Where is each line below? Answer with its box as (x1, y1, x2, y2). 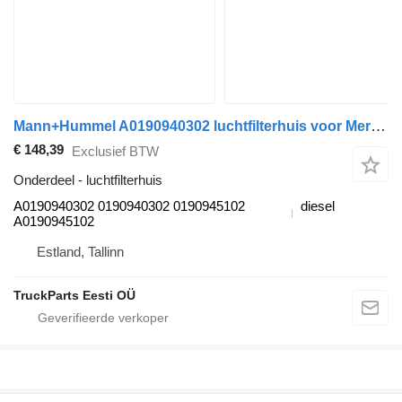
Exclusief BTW (72, 143, 159, 159)
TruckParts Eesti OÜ (13, 288, 135, 303)
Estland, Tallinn (37, 244, 124, 260)
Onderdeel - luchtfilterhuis (13, 172, 162, 188)
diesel (301, 198, 335, 214)
